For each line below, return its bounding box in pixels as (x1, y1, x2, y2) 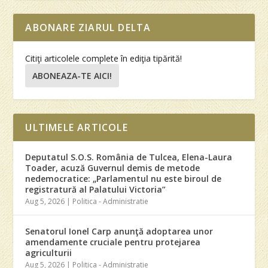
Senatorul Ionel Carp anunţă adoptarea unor (25, 226, 214, 237)
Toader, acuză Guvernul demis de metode (25, 162, 200, 174)
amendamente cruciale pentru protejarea (25, 236, 201, 248)
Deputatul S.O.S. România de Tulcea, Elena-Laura (25, 151, 233, 163)
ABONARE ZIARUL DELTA (25, 21, 151, 35)
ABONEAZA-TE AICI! (32, 69, 112, 81)
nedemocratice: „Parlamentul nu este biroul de (25, 173, 222, 185)
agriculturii (25, 247, 72, 259)
